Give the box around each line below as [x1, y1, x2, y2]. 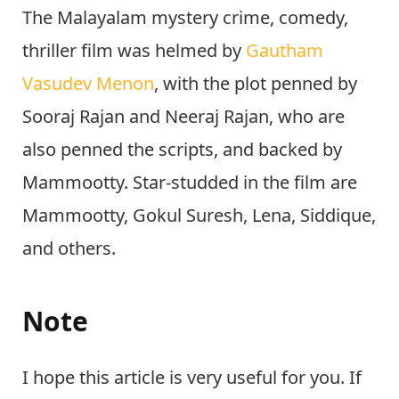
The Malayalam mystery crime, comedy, [22, 5, 348, 30]
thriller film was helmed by [22, 38, 246, 63]
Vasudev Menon [22, 71, 154, 96]
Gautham [246, 38, 323, 63]
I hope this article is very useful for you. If [22, 365, 362, 390]
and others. [22, 236, 116, 261]
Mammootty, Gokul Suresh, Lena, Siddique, [22, 203, 376, 228]
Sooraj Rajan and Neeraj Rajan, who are [22, 104, 345, 129]
